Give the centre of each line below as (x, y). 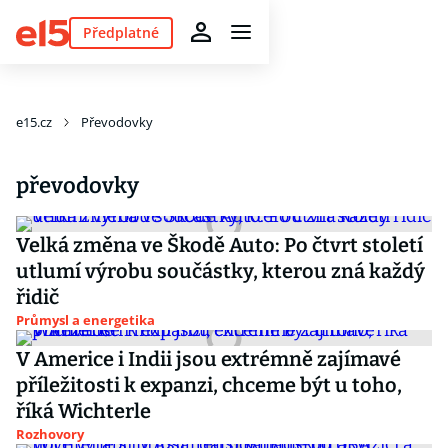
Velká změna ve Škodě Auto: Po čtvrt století (219, 245)
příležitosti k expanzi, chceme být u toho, (209, 385)
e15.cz (34, 122)
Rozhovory (50, 434)
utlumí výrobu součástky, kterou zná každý (220, 271)
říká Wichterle (83, 411)
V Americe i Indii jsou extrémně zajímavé (208, 359)
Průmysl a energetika (85, 320)
